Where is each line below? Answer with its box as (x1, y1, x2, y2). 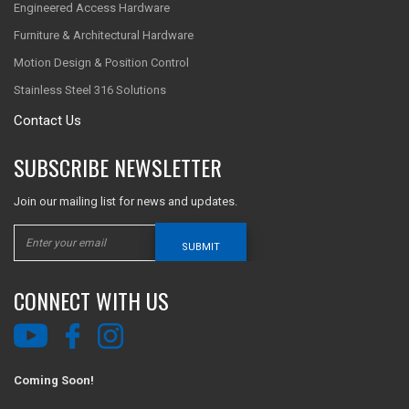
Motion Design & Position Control (14, 56, 189, 70)
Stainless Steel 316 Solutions (14, 83, 166, 98)
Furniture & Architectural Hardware (14, 28, 194, 43)
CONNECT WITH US (14, 284, 169, 318)
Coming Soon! (14, 373, 94, 388)
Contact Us (14, 112, 81, 130)
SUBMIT (182, 241, 220, 254)
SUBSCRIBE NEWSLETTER (14, 151, 222, 184)
